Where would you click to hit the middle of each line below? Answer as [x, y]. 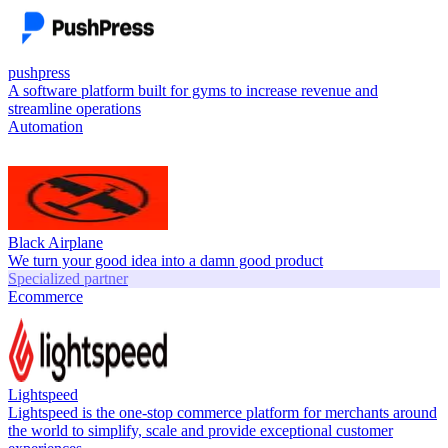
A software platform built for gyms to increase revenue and [193, 90]
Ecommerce [45, 296]
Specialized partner [68, 278]
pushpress [39, 72]
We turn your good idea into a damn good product [165, 260]
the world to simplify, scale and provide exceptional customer [200, 430]
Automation [45, 126]
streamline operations [74, 108]
